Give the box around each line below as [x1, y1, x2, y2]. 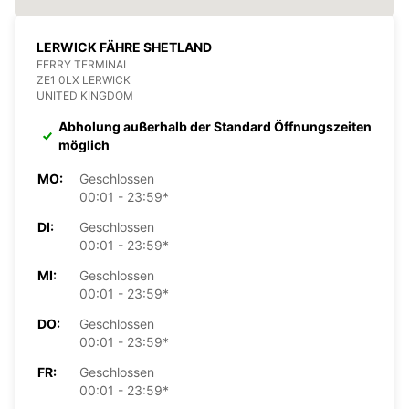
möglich [58, 136, 110, 152]
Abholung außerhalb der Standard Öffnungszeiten [58, 118, 372, 134]
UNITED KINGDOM [37, 88, 133, 102]
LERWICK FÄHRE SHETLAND [37, 38, 212, 55]
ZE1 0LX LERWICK [37, 72, 131, 87]
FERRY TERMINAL [37, 57, 130, 71]
